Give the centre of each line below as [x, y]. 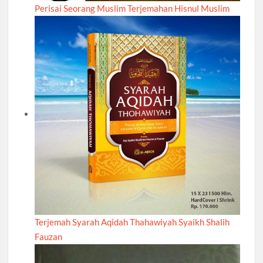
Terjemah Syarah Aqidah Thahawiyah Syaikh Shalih [132, 222]
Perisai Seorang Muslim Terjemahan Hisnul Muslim [132, 8]
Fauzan [49, 237]
